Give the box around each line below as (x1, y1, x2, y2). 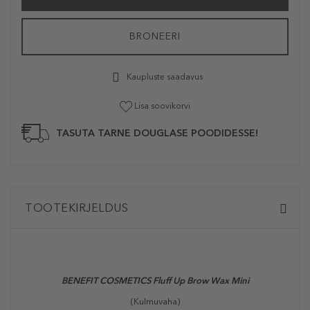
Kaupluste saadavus (125, 72, 203, 82)
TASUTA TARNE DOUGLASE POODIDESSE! (56, 127, 258, 140)
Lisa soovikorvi (134, 101, 190, 111)
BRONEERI (129, 30, 181, 42)
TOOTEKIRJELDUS (25, 201, 128, 215)
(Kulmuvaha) (130, 296, 180, 307)
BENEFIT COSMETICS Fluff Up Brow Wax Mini (61, 275, 249, 286)
